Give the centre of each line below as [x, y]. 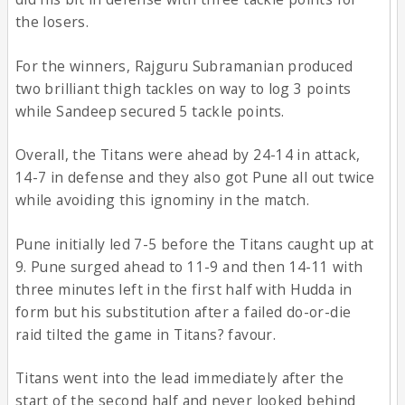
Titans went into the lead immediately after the [179, 377]
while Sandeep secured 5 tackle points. [150, 111]
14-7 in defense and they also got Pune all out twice [195, 178]
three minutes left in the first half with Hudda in [184, 289]
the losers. [52, 22]
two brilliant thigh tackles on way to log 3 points [183, 88]
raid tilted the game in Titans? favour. [146, 334]
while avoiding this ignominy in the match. [162, 200]
